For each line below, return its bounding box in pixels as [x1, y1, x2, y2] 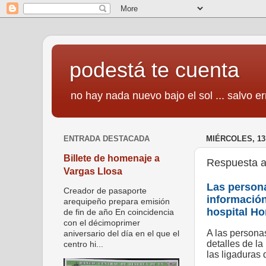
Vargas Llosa [64, 166, 122, 176]
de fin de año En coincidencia [64, 208, 174, 217]
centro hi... [64, 240, 103, 249]
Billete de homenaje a [64, 153, 160, 163]
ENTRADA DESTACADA [64, 134, 150, 144]
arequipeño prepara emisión [64, 197, 170, 207]
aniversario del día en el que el [64, 229, 179, 239]
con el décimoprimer [64, 218, 140, 228]
